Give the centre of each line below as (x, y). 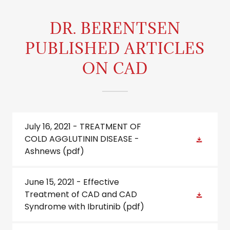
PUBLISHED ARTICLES (115, 48)
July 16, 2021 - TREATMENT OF (83, 127)
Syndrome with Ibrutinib (73, 207)
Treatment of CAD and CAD (81, 194)
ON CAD (115, 68)
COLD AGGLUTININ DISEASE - (82, 139)
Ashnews (43, 151)
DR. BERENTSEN (115, 28)
